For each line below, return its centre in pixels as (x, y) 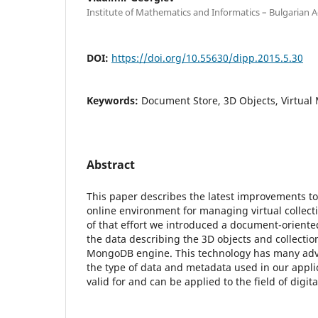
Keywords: (114, 100)
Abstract (111, 164)
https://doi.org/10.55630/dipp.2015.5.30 (207, 57)
